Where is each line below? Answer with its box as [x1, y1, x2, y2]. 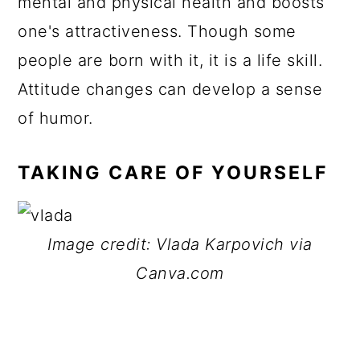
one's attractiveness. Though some [18, 22, 297, 41]
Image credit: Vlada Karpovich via [47, 235, 313, 254]
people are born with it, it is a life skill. [18, 51, 323, 70]
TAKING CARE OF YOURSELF [18, 162, 329, 184]
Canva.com [136, 264, 224, 283]
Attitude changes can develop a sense [18, 80, 323, 99]
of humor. [18, 108, 93, 128]
